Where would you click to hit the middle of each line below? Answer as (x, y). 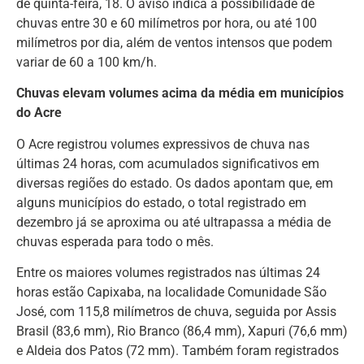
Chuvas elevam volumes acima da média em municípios (180, 93)
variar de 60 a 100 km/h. (87, 62)
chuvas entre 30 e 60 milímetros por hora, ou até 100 (167, 23)
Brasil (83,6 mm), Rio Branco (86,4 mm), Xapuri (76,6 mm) (182, 331)
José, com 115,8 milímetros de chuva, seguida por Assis (176, 312)
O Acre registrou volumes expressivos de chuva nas (163, 144)
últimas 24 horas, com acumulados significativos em (168, 163)
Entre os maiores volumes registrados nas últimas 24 (168, 273)
